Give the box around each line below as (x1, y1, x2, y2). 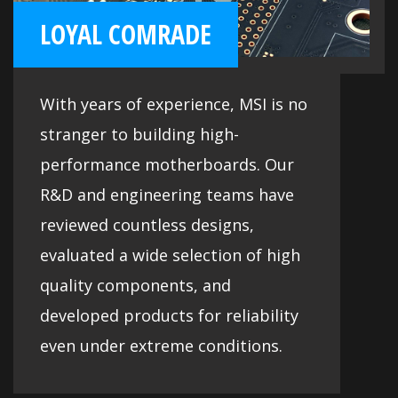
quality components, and (40, 274, 231, 296)
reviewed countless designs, (40, 213, 254, 235)
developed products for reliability (40, 304, 298, 326)
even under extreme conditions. (40, 334, 283, 356)
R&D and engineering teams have (40, 183, 294, 205)
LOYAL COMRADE (40, 15, 211, 52)
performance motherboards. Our (40, 153, 294, 175)
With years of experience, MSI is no (40, 92, 307, 115)
